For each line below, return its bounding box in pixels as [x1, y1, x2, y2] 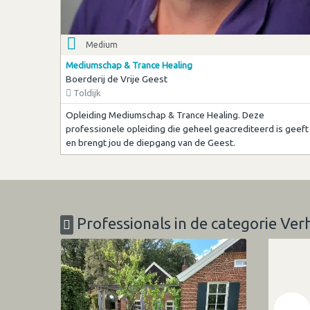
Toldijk [71, 86, 101, 98]
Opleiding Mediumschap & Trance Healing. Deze [65, 109, 264, 121]
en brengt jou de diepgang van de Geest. [65, 137, 235, 149]
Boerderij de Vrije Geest [65, 73, 167, 84]
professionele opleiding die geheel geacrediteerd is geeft [65, 123, 309, 135]
